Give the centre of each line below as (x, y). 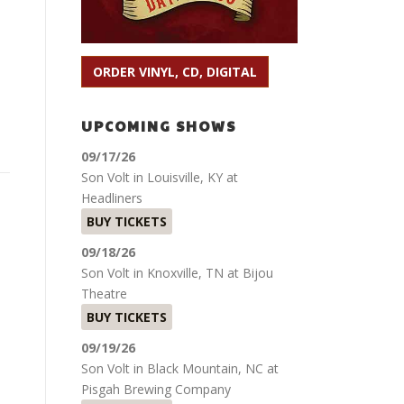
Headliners (112, 197)
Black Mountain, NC (205, 368)
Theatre (104, 293)
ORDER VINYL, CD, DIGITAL (175, 71)
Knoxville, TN (185, 272)
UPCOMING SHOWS (159, 125)
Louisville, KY (185, 177)
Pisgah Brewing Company (156, 389)
